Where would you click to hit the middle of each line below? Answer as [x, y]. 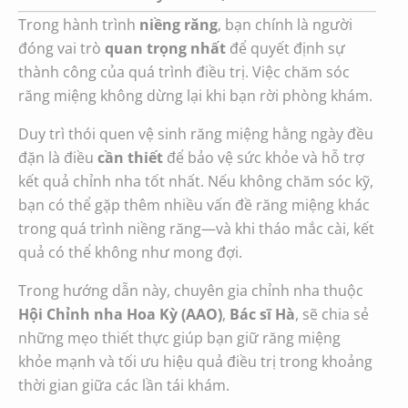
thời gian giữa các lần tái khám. [124, 385]
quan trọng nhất [165, 48]
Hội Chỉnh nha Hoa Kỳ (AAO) [120, 314]
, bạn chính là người [285, 24]
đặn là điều [58, 157]
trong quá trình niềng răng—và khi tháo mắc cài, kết [196, 228]
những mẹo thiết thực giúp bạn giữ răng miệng [179, 337]
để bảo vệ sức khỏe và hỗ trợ [264, 157]
